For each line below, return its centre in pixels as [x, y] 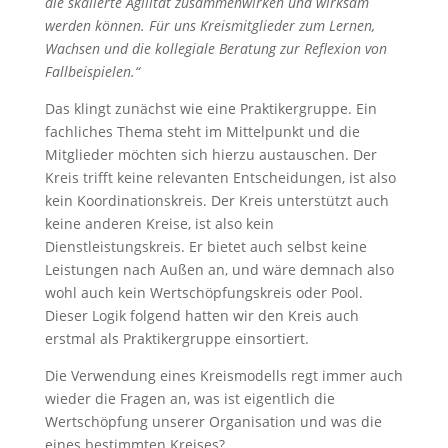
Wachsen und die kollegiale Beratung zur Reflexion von [215, 48]
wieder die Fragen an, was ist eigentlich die [189, 398]
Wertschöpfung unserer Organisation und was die [213, 421]
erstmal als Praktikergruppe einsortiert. [176, 338]
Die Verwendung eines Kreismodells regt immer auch [223, 375]
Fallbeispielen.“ [92, 71]
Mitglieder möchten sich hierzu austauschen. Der [210, 154]
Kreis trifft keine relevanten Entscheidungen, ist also [220, 177]
